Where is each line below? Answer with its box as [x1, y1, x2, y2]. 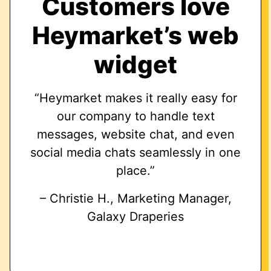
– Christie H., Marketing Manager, [39, 191, 232, 206]
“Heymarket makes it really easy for [34, 90, 237, 105]
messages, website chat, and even [36, 126, 235, 142]
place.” [116, 163, 155, 178]
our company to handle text [56, 108, 215, 123]
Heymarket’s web [32, 20, 239, 50]
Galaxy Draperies [87, 209, 184, 224]
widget [94, 49, 177, 79]
